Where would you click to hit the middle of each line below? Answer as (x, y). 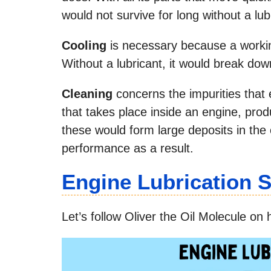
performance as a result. (128, 148)
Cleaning (87, 93)
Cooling (86, 45)
